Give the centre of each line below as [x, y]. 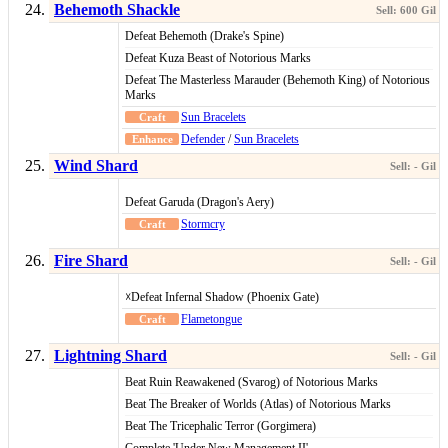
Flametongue [211, 319]
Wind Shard [96, 166]
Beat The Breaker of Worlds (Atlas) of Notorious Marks [258, 404]
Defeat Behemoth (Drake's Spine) [204, 36]
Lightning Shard [110, 356]
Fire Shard [91, 261]
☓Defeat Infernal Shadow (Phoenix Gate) [222, 297]
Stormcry [203, 224]
